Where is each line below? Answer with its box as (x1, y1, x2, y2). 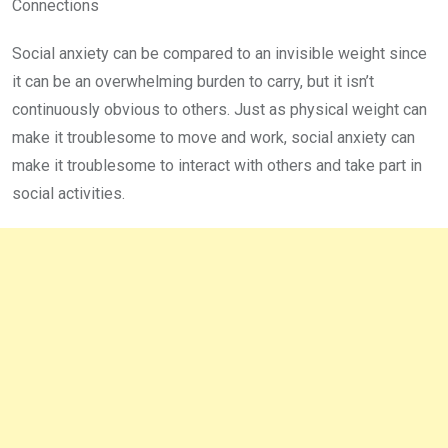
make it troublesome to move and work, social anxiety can (12, 128, 415, 148)
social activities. (12, 184, 125, 204)
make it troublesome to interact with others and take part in (12, 156, 422, 176)
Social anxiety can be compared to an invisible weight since (12, 44, 427, 64)
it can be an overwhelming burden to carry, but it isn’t (12, 72, 374, 92)
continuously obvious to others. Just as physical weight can (12, 100, 427, 120)
